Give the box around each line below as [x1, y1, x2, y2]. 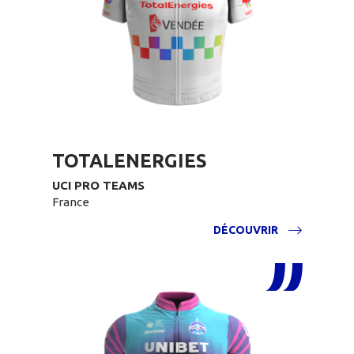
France [52, 195, 89, 209]
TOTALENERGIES [52, 150, 207, 171]
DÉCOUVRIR [213, 224, 278, 236]
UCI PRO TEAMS [52, 179, 145, 192]
